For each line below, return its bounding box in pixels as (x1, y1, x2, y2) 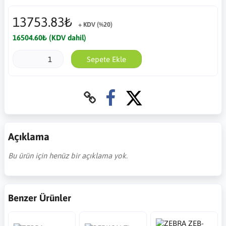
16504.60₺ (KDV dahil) (12, 33, 86, 42)
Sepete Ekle (86, 54, 126, 64)
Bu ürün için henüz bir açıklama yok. (8, 151, 128, 160)
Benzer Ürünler (8, 192, 71, 204)
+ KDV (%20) (78, 21, 112, 28)
